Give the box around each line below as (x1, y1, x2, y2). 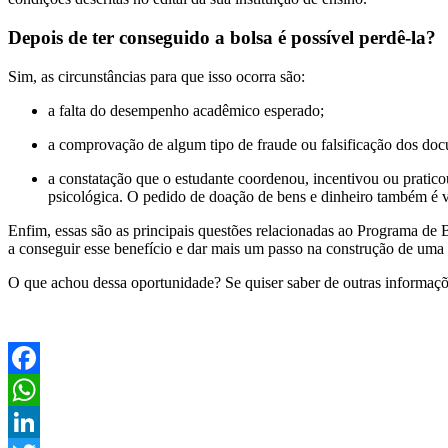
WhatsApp (8, 412, 76, 430)
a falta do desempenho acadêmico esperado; (48, 101, 324, 119)
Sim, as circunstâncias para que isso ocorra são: (8, 67, 305, 85)
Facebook (8, 380, 70, 398)
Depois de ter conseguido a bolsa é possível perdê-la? (8, 27, 436, 49)
